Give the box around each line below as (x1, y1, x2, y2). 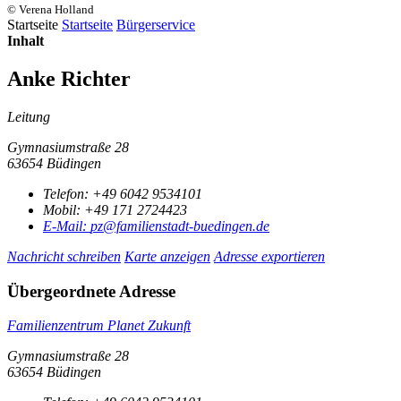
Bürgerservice (116, 17, 195, 32)
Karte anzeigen (124, 248, 210, 264)
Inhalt (7, 33, 44, 48)
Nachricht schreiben (7, 248, 121, 264)
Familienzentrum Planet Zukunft (7, 318, 191, 334)
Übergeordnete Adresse (7, 281, 175, 301)
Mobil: (43, 201, 84, 218)
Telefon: (43, 185, 92, 201)
